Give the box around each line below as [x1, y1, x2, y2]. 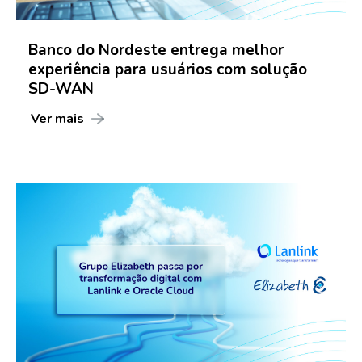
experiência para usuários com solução [28, 59, 307, 81]
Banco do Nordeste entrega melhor [28, 40, 284, 61]
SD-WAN [28, 78, 94, 100]
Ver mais [30, 110, 84, 128]
